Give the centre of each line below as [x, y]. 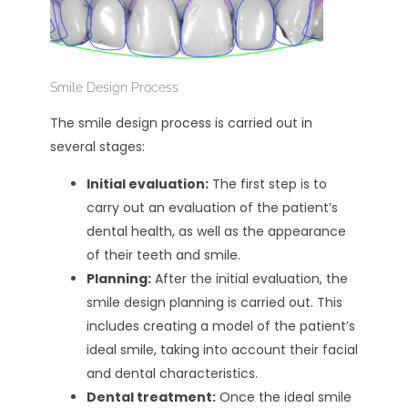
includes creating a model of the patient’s [221, 326]
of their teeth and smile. [163, 255]
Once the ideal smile [284, 397]
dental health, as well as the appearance [216, 231]
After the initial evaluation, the [250, 278]
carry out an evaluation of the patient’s [212, 207]
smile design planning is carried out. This [214, 302]
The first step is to [268, 184]
